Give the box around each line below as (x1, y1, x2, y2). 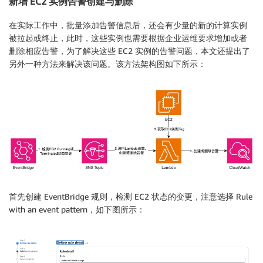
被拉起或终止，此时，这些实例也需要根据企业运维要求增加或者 (9, 32, 247, 43)
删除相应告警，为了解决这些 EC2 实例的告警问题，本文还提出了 (9, 45, 250, 56)
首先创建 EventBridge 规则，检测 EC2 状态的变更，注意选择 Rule (9, 191, 252, 201)
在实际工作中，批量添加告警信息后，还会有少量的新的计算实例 (9, 19, 247, 30)
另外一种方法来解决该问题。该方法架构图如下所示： (9, 58, 206, 69)
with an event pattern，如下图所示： (9, 204, 145, 214)
